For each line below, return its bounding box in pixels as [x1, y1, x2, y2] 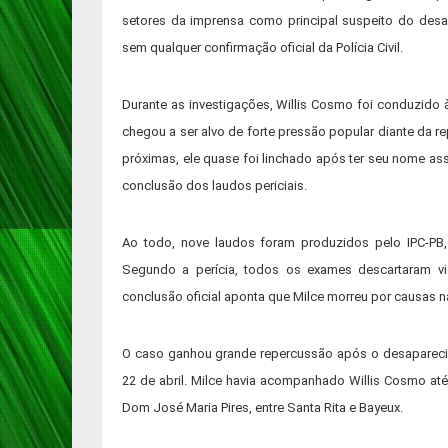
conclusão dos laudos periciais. [122, 178, 307, 193]
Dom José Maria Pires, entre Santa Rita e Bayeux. [122, 400, 403, 415]
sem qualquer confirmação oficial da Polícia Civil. [122, 40, 403, 55]
